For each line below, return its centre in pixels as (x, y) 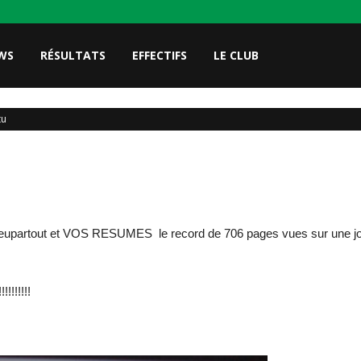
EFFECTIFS (160, 55)
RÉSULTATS (73, 55)
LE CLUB (236, 55)
